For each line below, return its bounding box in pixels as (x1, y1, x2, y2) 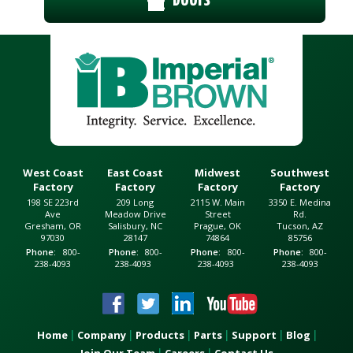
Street (204, 208, 231, 221)
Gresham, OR (24, 220, 82, 232)
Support (231, 328, 277, 343)
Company (76, 328, 126, 343)
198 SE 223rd (27, 196, 80, 209)
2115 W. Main (190, 196, 245, 209)
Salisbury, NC (108, 220, 163, 232)
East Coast (107, 165, 164, 180)
